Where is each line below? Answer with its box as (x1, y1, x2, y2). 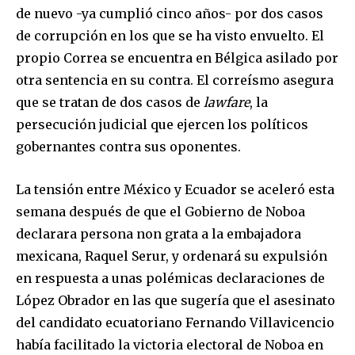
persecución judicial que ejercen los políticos (16, 116, 308, 132)
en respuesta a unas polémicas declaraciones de (16, 269, 325, 286)
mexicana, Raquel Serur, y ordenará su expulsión (16, 247, 327, 264)
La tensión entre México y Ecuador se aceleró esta (16, 181, 334, 197)
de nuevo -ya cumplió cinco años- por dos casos (16, 5, 323, 21)
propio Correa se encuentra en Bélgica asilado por (16, 49, 338, 66)
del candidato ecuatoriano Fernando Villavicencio (16, 314, 334, 330)
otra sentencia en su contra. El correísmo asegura (16, 71, 334, 88)
